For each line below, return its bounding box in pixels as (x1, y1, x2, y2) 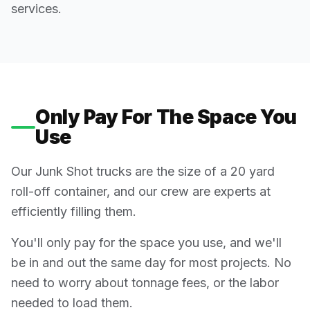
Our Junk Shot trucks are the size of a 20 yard (11, 163, 275, 179)
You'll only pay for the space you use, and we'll (11, 235, 282, 250)
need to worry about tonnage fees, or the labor (11, 275, 279, 290)
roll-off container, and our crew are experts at (11, 183, 271, 199)
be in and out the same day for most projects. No (11, 255, 291, 270)
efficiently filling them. (11, 203, 136, 219)
